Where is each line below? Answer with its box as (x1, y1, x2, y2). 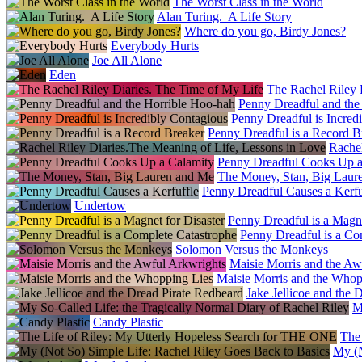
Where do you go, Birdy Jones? (184, 23, 346, 38)
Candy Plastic (93, 314, 163, 329)
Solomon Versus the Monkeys (175, 242, 328, 256)
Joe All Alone (92, 53, 162, 67)
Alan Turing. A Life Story (157, 9, 292, 23)
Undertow (74, 198, 126, 213)
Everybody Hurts (111, 38, 199, 53)
